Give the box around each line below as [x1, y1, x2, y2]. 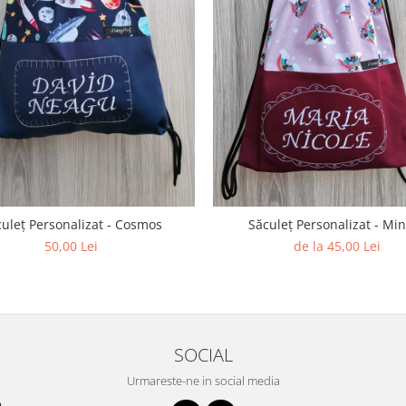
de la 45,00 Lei [293, 237, 381, 255]
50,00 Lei [44, 237, 98, 255]
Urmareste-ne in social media [126, 372, 280, 389]
